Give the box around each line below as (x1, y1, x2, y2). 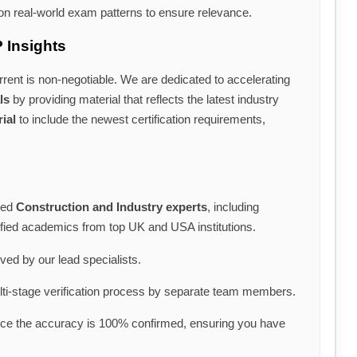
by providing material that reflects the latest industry (10, 92, 279, 107)
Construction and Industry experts (16, 199, 207, 214)
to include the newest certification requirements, (16, 112, 265, 127)
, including (207, 199, 259, 214)
